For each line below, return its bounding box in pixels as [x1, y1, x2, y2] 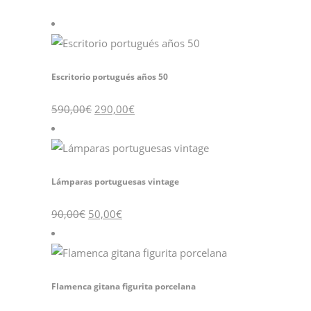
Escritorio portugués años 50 [51, 70, 168, 83]
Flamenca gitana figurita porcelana [51, 280, 196, 292]
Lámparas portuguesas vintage [51, 175, 179, 187]
